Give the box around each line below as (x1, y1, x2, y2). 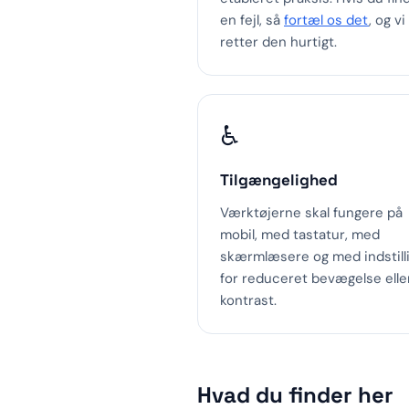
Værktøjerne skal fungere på (220, 204, 403, 222)
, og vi (369, 11, 405, 29)
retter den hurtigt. (220, 33, 337, 51)
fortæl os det (284, 11, 369, 29)
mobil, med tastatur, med (220, 225, 380, 244)
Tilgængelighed (220, 170, 338, 190)
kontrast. (220, 291, 277, 309)
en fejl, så (220, 11, 284, 29)
